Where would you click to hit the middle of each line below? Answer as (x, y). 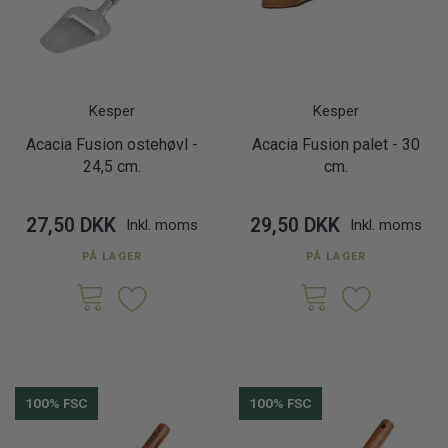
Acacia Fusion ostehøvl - (112, 144)
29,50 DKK (295, 225)
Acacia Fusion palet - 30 (336, 144)
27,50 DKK (71, 225)
